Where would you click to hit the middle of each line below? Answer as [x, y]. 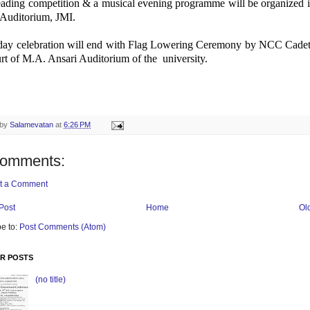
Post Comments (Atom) [63, 227]
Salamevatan [31, 124]
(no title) [50, 280]
